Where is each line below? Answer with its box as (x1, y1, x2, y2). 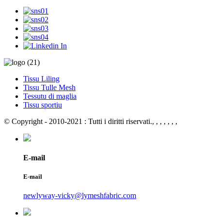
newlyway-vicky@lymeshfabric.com (23, 191, 136, 200)
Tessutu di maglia (23, 92, 77, 100)
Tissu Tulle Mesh (23, 83, 76, 92)
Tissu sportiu (23, 100, 62, 109)
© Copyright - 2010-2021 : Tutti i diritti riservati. (4, 117, 152, 125)
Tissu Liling (23, 74, 60, 83)
